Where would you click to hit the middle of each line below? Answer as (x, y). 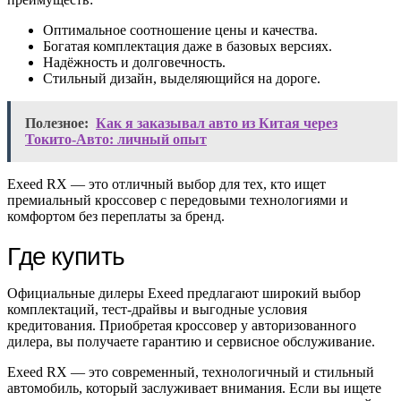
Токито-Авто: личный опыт (116, 140)
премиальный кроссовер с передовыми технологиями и (178, 200)
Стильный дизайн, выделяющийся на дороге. (182, 79)
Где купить (69, 256)
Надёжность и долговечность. (134, 63)
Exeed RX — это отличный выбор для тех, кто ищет (166, 184)
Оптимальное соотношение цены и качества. (180, 30)
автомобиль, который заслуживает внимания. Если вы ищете (194, 388)
